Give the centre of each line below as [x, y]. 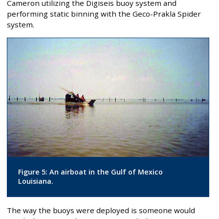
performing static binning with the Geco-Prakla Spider [104, 13]
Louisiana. [35, 181]
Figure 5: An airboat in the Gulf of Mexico [90, 172]
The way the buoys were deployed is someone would [101, 210]
